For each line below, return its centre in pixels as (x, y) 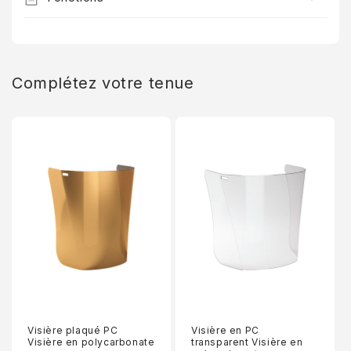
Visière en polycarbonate (91, 342)
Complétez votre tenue (103, 83)
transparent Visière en (247, 342)
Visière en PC (225, 330)
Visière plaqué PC (73, 330)
